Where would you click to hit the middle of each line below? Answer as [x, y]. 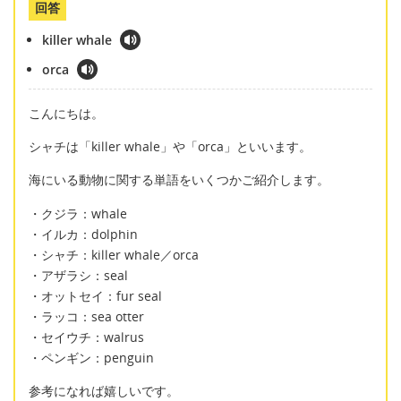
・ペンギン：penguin [91, 357]
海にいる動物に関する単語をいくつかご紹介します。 [179, 180]
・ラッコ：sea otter [86, 316]
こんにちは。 [66, 113]
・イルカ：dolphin [83, 234]
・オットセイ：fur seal [95, 295]
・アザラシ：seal [78, 275]
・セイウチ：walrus [86, 337]
